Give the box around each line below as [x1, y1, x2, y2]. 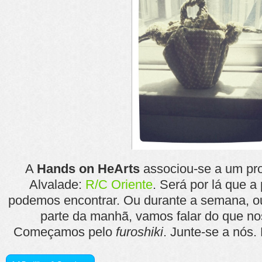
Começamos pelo [13, 225, 116, 240]
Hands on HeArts [37, 161, 140, 177]
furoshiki [116, 225, 163, 240]
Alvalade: [29, 177, 85, 192]
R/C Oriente [85, 177, 153, 192]
